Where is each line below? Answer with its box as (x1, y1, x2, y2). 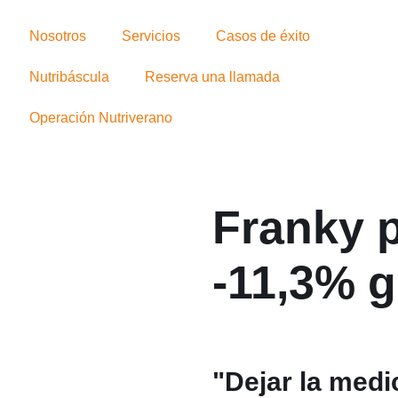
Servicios (121, 28, 180, 44)
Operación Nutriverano (28, 110, 172, 125)
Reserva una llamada (144, 69, 280, 84)
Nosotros (28, 28, 86, 44)
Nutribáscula (28, 69, 109, 84)
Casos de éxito (215, 28, 310, 44)
